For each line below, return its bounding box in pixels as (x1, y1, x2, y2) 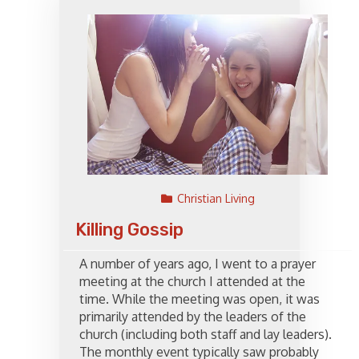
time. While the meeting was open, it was (79, 291, 320, 308)
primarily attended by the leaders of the (79, 309, 306, 325)
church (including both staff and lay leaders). (79, 326, 332, 343)
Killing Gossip (75, 219, 184, 241)
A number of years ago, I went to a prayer (79, 256, 316, 272)
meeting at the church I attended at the (79, 273, 305, 290)
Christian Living (176, 192, 255, 206)
